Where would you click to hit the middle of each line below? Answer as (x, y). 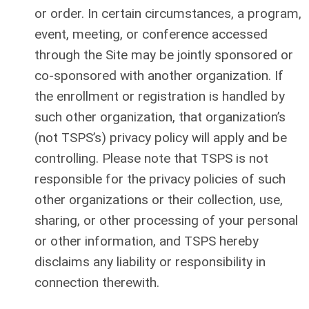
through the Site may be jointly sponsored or (164, 55)
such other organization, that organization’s (160, 117)
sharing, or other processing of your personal (166, 220)
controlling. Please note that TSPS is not (151, 158)
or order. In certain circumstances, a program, (168, 13)
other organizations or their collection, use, (159, 200)
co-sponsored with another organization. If (159, 76)
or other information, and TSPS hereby (147, 241)
